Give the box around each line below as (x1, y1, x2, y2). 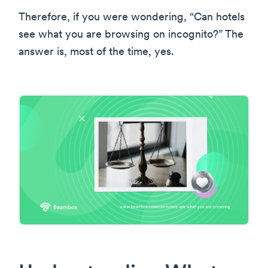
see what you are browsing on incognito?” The (19, 29, 243, 41)
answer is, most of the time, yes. (19, 47, 174, 59)
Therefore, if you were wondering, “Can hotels (19, 12, 245, 24)
